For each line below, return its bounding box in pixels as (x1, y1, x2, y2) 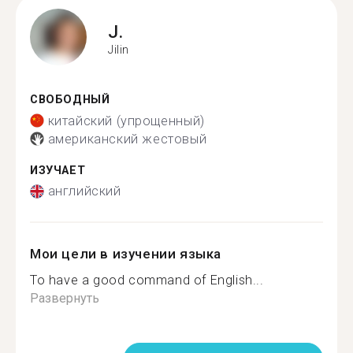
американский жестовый (47, 131, 207, 147)
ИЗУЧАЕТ (30, 163, 86, 177)
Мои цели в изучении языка (30, 246, 221, 262)
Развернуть (30, 291, 99, 306)
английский (47, 184, 121, 199)
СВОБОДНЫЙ (30, 93, 110, 106)
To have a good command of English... (30, 273, 264, 288)
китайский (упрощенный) (47, 113, 205, 128)
